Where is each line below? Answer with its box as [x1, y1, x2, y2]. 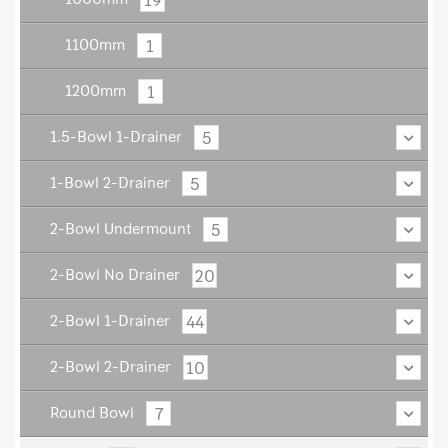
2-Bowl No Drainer [50, 263, 180, 288]
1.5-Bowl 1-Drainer [50, 125, 182, 150]
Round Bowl [50, 401, 134, 426]
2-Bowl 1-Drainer [50, 309, 170, 334]
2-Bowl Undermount [50, 217, 191, 242]
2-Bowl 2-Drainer [50, 355, 171, 380]
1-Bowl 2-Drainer [50, 171, 170, 196]
